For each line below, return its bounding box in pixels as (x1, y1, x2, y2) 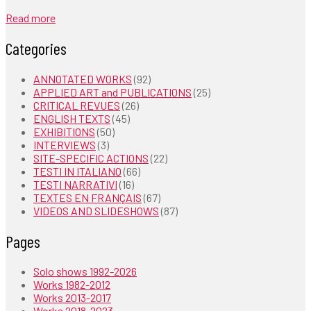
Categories (6, 37, 67, 58)
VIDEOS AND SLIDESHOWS (33, 203, 159, 217)
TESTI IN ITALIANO (33, 164, 121, 178)
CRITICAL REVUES (33, 98, 120, 112)
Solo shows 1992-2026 (33, 264, 137, 278)
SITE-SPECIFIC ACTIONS (33, 151, 149, 165)
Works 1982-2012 (33, 278, 110, 292)
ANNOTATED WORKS (33, 72, 132, 85)
